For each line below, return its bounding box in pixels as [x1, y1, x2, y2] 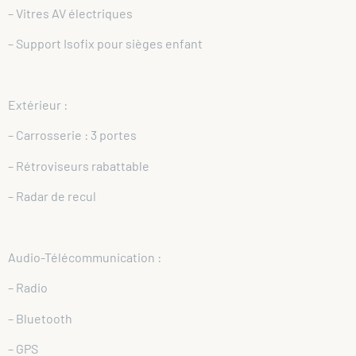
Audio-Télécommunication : [8, 250, 161, 265]
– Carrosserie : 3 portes [8, 127, 137, 143]
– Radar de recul [8, 188, 96, 204]
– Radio [8, 280, 48, 296]
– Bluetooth [8, 310, 72, 326]
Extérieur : [8, 97, 68, 113]
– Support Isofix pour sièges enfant [8, 36, 203, 52]
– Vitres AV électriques [8, 5, 133, 21]
